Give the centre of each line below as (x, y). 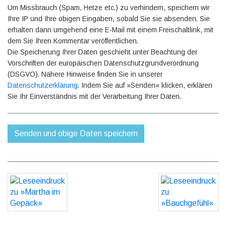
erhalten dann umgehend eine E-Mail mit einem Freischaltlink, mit (110, 30)
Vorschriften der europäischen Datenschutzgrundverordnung (103, 63)
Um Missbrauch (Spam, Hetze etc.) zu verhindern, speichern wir (108, 8)
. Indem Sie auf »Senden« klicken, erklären (145, 86)
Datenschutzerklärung (43, 86)
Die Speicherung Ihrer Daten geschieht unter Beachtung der (102, 52)
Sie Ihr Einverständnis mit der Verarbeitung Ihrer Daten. (94, 97)
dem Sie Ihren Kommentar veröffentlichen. (73, 41)
